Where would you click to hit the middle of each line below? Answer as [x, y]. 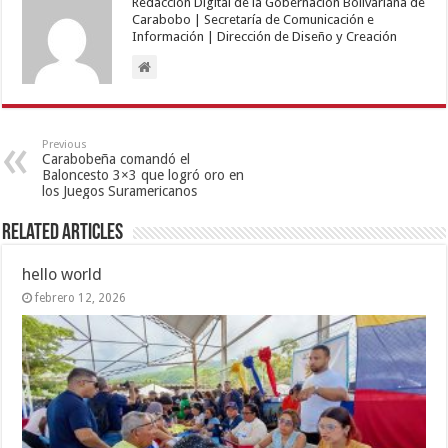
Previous [65, 144]
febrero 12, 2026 [81, 297]
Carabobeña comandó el [116, 158]
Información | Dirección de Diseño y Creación [265, 36]
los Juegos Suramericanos [120, 190]
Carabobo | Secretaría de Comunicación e [253, 19]
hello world [62, 274]
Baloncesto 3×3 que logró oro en [143, 174]
